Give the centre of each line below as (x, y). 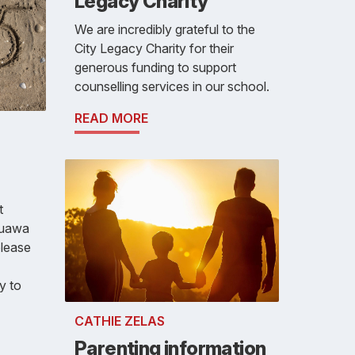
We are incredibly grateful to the (165, 29)
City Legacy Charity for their (154, 48)
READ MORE (111, 118)
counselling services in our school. (172, 86)
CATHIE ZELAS (120, 321)
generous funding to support (155, 67)
